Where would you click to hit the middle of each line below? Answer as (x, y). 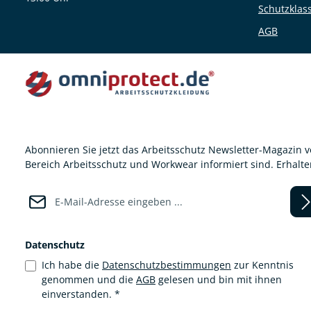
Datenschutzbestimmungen (167, 265)
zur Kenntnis (262, 265)
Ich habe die (72, 265)
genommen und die (89, 279)
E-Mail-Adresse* (62, 189)
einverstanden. (78, 294)
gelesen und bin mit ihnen (219, 279)
